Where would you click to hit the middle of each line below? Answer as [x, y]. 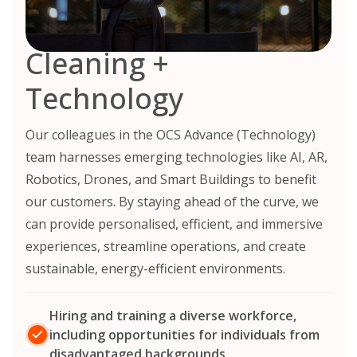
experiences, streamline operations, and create [166, 247]
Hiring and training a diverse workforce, [173, 316]
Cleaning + [97, 63]
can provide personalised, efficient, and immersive [174, 224]
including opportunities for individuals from [184, 335]
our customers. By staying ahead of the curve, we [172, 202]
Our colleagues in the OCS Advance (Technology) [171, 135]
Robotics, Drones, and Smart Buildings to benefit [171, 180]
